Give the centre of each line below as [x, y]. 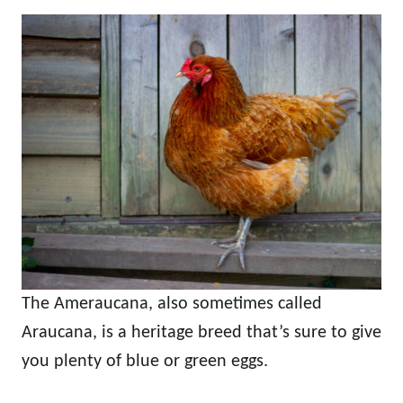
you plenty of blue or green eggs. [145, 362]
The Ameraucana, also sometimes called [172, 304]
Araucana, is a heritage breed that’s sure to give [201, 333]
